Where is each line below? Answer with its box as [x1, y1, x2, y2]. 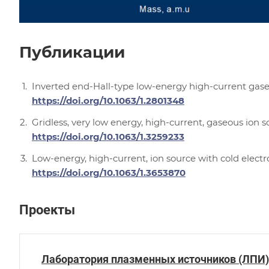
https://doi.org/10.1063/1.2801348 [32, 94, 184, 106]
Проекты [19, 202, 75, 217]
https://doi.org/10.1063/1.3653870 [32, 166, 186, 178]
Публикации [19, 42, 125, 62]
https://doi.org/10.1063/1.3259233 [32, 130, 184, 142]
